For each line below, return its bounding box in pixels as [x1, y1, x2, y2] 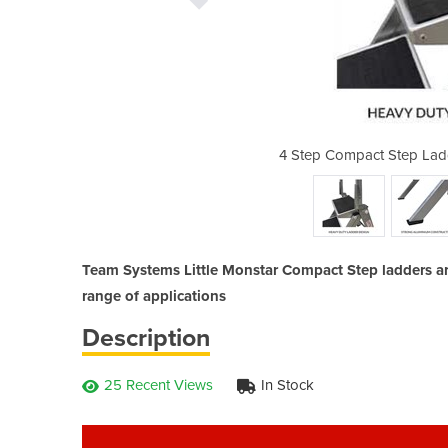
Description [82, 322, 210, 353]
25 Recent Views [104, 375, 213, 394]
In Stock [261, 375, 314, 394]
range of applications [82, 286, 226, 305]
